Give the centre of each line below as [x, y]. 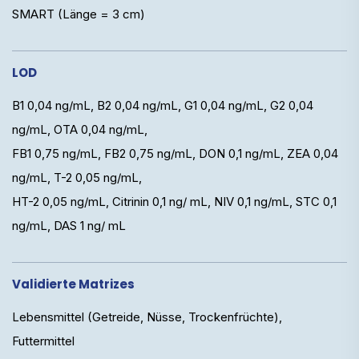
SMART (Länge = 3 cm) [79, 14]
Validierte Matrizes [73, 284]
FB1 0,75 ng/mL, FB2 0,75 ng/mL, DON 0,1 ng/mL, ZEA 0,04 [175, 153]
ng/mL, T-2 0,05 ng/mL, [77, 177]
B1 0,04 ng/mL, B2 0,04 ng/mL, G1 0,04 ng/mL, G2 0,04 [163, 105]
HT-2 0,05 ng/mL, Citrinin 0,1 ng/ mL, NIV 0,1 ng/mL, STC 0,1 [174, 201]
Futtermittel [43, 341]
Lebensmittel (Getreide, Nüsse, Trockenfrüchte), [147, 317]
